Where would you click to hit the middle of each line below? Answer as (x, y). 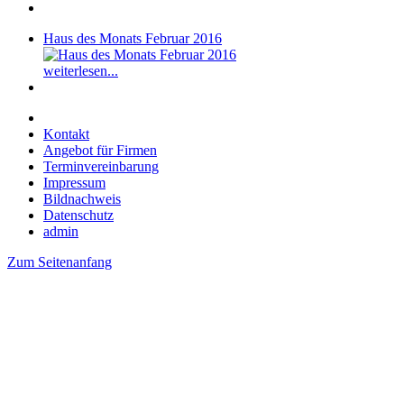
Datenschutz (78, 215)
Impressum (74, 182)
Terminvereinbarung (101, 166)
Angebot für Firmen (100, 150)
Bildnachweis (82, 198)
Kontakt (66, 133)
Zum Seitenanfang (60, 262)
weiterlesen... (81, 70)
